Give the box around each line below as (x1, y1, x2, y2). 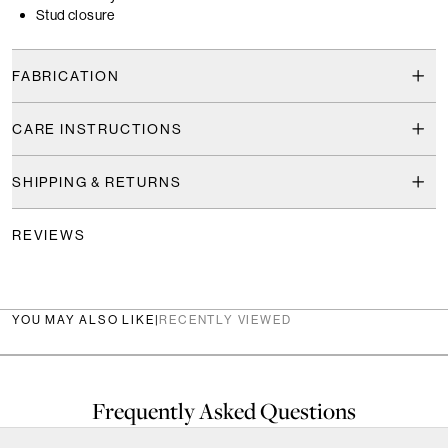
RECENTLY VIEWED (159, 312, 292, 328)
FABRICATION (12, 67, 120, 86)
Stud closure (36, 6, 115, 25)
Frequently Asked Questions (92, 396, 356, 427)
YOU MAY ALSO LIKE (12, 312, 155, 328)
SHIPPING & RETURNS (12, 173, 182, 192)
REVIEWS (12, 226, 86, 245)
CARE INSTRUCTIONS (12, 120, 183, 139)
